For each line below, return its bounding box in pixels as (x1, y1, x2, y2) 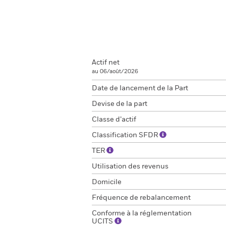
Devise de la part (92, 100, 147, 107)
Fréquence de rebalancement (92, 194, 191, 201)
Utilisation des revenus (92, 163, 168, 170)
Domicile (92, 179, 122, 186)
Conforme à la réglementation (92, 210, 192, 217)
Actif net (92, 59, 120, 66)
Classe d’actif (92, 116, 136, 123)
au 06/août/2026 (92, 69, 138, 74)
